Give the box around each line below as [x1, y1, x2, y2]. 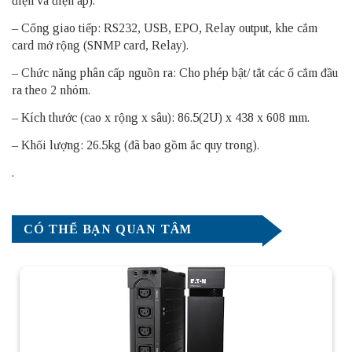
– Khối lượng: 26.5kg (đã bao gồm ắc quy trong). [12, 137, 259, 152]
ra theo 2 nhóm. [12, 82, 90, 97]
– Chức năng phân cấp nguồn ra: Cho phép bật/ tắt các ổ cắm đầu [12, 65, 338, 79]
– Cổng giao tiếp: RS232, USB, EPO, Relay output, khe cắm [12, 20, 317, 35]
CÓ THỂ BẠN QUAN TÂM [24, 222, 192, 236]
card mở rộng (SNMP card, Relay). [12, 38, 189, 52]
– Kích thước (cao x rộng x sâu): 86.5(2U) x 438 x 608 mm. [12, 110, 310, 124]
